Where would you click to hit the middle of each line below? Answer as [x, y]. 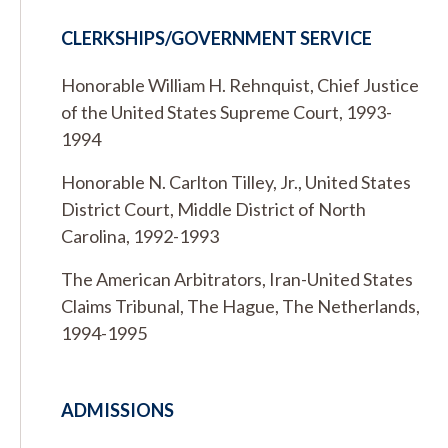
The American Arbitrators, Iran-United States [237, 279]
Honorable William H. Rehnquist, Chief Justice [240, 85]
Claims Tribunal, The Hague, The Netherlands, [240, 306]
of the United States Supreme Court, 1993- [226, 112]
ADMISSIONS [117, 410]
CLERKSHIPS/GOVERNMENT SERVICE [216, 38]
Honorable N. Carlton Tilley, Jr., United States [236, 182]
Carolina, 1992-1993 [140, 236]
